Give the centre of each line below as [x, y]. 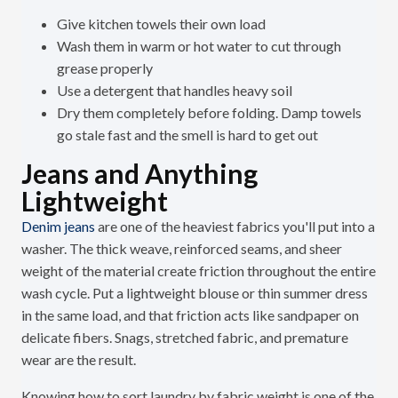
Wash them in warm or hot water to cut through [199, 46]
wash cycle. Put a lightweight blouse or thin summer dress [195, 293]
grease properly [105, 68]
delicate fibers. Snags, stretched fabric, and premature [185, 338]
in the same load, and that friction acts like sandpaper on [190, 315]
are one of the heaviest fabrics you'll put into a [235, 227]
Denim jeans [58, 227]
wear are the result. [79, 360]
